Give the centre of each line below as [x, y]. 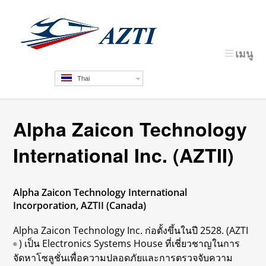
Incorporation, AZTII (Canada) [80, 205]
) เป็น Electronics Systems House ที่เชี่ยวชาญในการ [130, 243]
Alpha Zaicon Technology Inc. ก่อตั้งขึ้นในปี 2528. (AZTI [131, 230]
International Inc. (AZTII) [124, 155]
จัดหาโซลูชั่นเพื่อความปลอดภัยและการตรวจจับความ [123, 258]
